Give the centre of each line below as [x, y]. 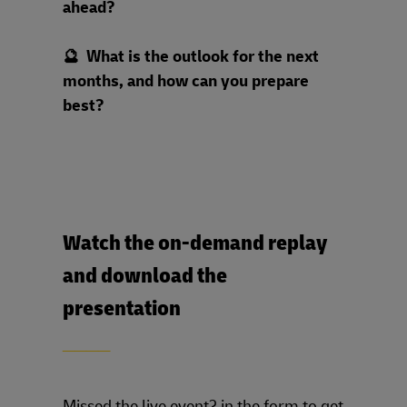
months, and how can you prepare [186, 81]
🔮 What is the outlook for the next [191, 56]
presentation [122, 308]
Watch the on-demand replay [195, 243]
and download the [145, 276]
